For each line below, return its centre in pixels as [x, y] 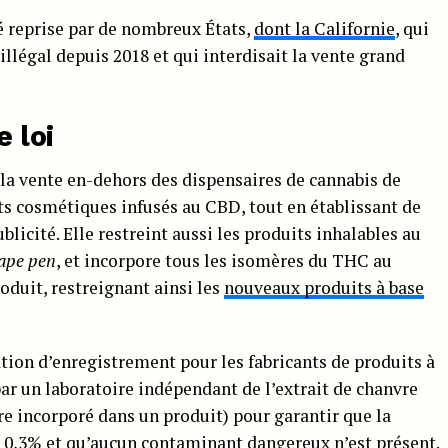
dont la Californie [324, 28]
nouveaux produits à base [324, 287]
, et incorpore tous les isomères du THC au [224, 260]
